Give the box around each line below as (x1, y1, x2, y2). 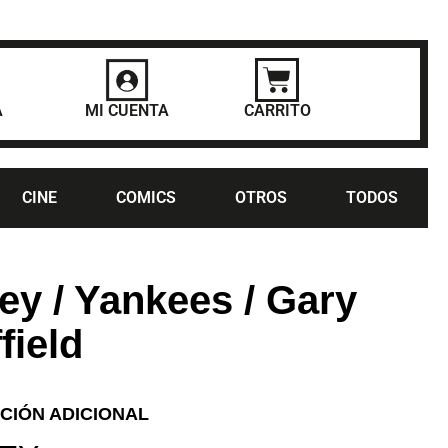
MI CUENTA (85, 100, 170, 120)
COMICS (115, 188, 176, 207)
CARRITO (243, 100, 311, 120)
